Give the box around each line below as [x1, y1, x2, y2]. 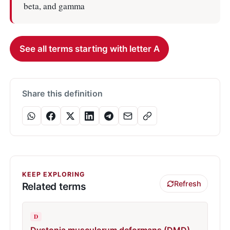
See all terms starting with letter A [19, 43, 160, 54]
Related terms [22, 180, 87, 193]
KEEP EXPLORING [22, 170, 85, 178]
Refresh [174, 179, 201, 188]
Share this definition [22, 88, 103, 99]
